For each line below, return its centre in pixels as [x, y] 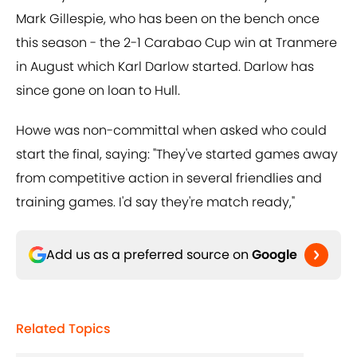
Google [275, 255]
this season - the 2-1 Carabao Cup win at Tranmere [177, 43]
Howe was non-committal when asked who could [171, 131]
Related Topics [63, 329]
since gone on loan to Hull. [98, 91]
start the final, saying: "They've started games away [177, 155]
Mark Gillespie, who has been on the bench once [168, 19]
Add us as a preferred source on [149, 255]
